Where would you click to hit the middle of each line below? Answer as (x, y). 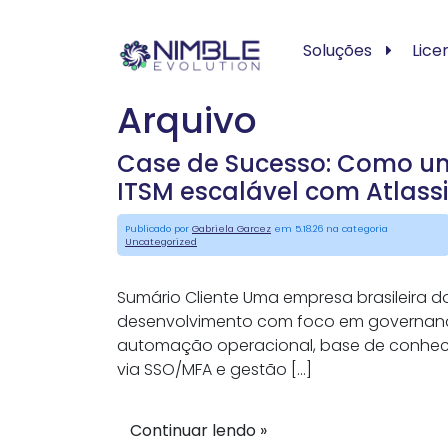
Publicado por (158, 228)
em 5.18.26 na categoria (329, 228)
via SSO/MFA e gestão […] (214, 369)
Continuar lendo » (198, 430)
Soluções (337, 50)
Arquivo (187, 120)
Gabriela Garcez (231, 228)
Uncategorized (161, 241)
